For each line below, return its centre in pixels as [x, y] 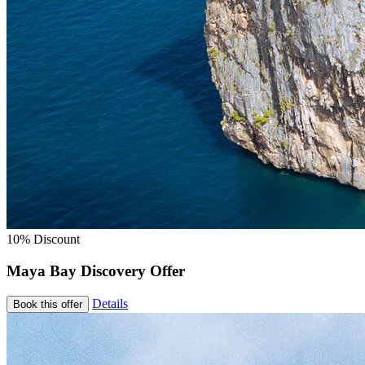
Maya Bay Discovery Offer [96, 270]
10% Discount [43, 240]
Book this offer [48, 304]
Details [110, 303]
